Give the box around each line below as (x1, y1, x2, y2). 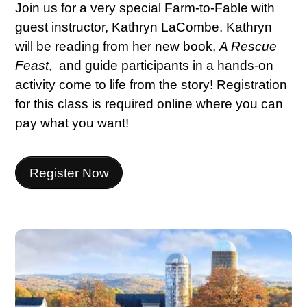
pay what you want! (15, 115, 130, 130)
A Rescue (219, 38, 278, 53)
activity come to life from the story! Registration (15, 77, 288, 92)
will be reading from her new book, (15, 38, 220, 53)
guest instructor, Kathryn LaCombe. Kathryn (15, 19, 273, 34)
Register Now (29, 165, 109, 180)
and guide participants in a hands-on (59, 58, 274, 73)
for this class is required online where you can (15, 96, 284, 111)
